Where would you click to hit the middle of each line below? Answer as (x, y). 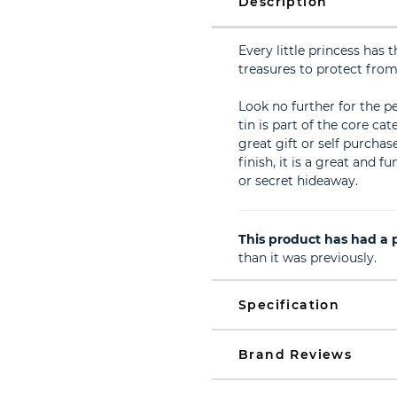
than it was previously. (307, 258)
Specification (289, 305)
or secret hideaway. (298, 181)
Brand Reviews (296, 354)
